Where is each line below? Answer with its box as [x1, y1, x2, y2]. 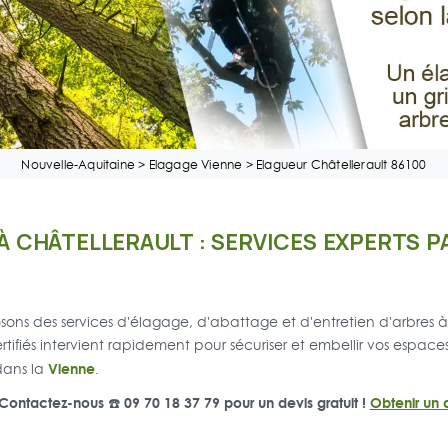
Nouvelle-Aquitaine [21, 156, 135, 174]
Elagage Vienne [148, 156, 243, 174]
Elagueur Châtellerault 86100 [256, 156, 427, 174]
